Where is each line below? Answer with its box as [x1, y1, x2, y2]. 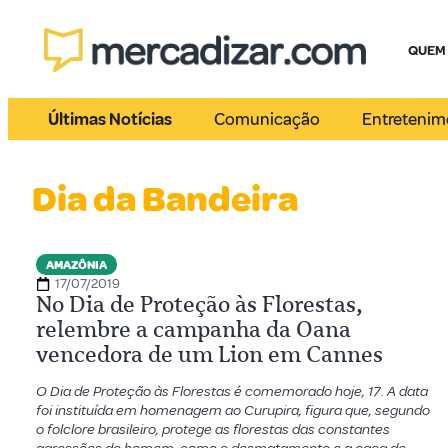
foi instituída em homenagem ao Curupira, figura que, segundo [36, 401, 430, 420]
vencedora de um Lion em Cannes [36, 341, 383, 368]
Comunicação [214, 108, 321, 130]
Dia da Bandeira [32, 177, 298, 222]
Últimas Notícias [48, 108, 172, 130]
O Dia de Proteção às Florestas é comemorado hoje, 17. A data [36, 382, 428, 401]
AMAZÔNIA [46, 258, 107, 273]
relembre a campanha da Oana [36, 316, 351, 343]
